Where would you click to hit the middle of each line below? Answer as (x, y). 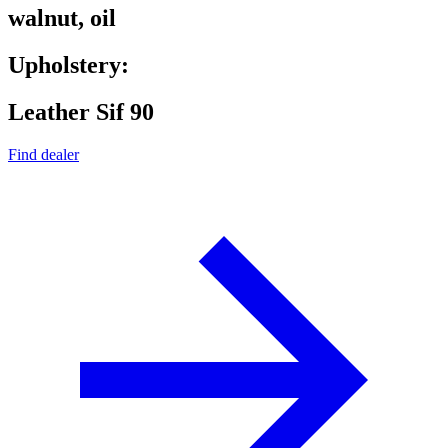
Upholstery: (68, 65)
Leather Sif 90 (81, 112)
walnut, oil (62, 18)
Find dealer (43, 154)
